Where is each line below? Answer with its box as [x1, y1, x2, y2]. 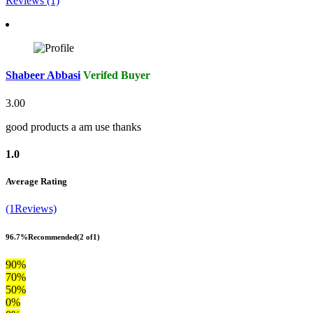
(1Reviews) [6, 203, 57, 215]
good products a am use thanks [6, 120, 141, 133]
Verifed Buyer [83, 69, 150, 82]
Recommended [28, 233, 77, 242]
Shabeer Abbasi [6, 69, 80, 82]
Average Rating [6, 176, 67, 187]
